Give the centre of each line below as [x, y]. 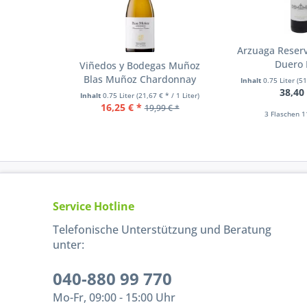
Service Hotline [94, 207]
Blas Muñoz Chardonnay [140, 79]
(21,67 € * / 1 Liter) [168, 96]
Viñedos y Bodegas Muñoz [140, 66]
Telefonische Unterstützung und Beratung [162, 230]
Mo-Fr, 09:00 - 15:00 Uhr [114, 298]
